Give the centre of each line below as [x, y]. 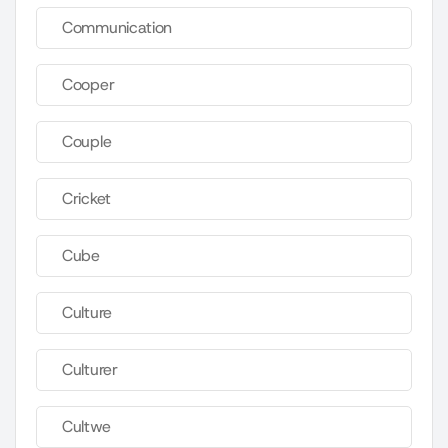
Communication [117, 28]
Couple [87, 142]
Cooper [88, 85]
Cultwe [86, 427]
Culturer [90, 370]
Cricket [86, 199]
